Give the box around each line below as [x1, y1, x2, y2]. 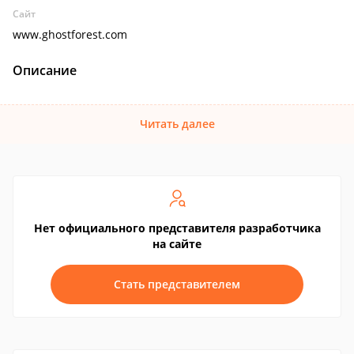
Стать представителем [114, 277, 240, 292]
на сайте [153, 236, 201, 251]
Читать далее [139, 116, 215, 131]
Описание [13, 62, 77, 79]
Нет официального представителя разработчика [33, 220, 321, 235]
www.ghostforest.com [13, 27, 127, 42]
